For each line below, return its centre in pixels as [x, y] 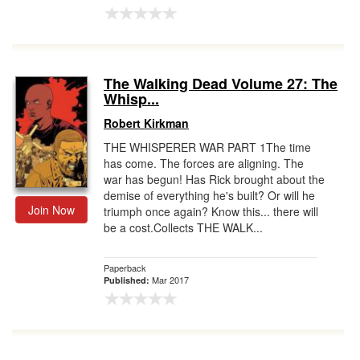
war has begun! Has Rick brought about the [214, 179]
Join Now [51, 210]
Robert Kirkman [146, 123]
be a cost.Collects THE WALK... [183, 227]
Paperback [125, 268]
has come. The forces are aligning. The [204, 163]
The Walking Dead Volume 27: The [221, 84]
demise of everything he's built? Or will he [209, 195]
